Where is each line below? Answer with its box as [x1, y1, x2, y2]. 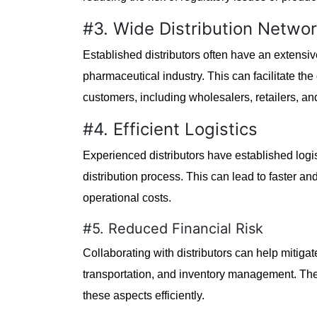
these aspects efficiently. [83, 289, 204, 301]
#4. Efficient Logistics [83, 118, 258, 139]
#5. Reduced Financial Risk [83, 219, 263, 237]
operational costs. [83, 191, 171, 204]
